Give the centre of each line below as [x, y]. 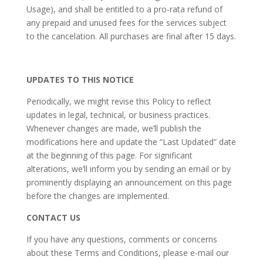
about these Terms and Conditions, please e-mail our [127, 253]
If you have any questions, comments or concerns [122, 239]
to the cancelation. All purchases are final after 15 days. [131, 36]
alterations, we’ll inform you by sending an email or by [128, 169]
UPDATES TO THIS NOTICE [80, 80]
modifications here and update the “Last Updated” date [131, 142]
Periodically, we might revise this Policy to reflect [119, 101]
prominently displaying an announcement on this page [129, 182]
